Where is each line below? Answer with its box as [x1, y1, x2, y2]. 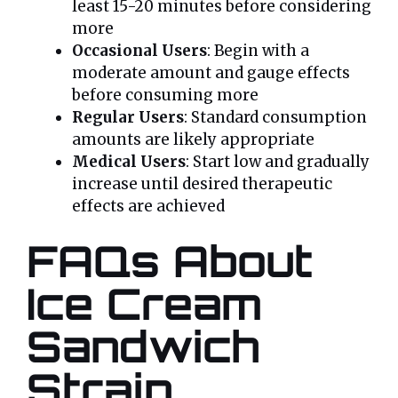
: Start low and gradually [186, 151, 370, 171]
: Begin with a [207, 40, 309, 60]
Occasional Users [72, 40, 207, 60]
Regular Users [72, 107, 184, 127]
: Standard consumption [184, 107, 367, 127]
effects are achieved [72, 195, 225, 216]
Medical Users [72, 151, 186, 171]
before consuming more [72, 84, 259, 105]
